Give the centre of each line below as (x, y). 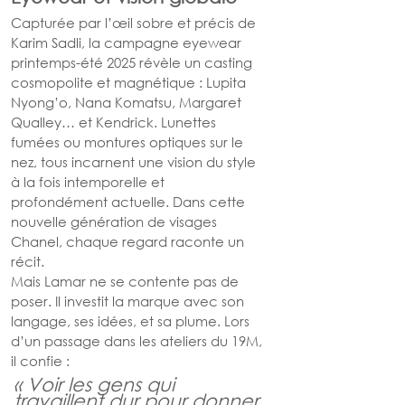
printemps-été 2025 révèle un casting (133, 62)
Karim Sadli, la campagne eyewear (128, 42)
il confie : (40, 361)
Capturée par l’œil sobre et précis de (135, 23)
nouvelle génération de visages (116, 221)
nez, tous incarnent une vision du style (135, 162)
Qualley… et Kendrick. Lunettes (115, 122)
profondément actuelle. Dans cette (130, 202)
